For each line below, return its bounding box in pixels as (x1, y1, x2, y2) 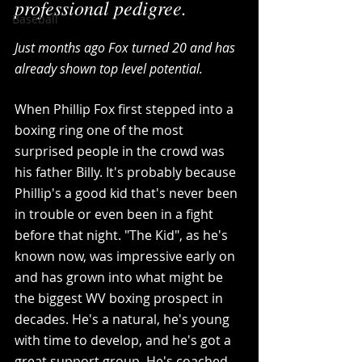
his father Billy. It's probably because (15, 163, 239, 182)
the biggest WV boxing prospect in (15, 289, 226, 308)
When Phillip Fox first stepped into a (15, 100, 237, 119)
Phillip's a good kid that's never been (15, 184, 241, 203)
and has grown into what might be (15, 268, 226, 287)
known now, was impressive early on (15, 247, 238, 266)
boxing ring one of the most (15, 121, 187, 140)
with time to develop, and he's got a (15, 331, 234, 350)
